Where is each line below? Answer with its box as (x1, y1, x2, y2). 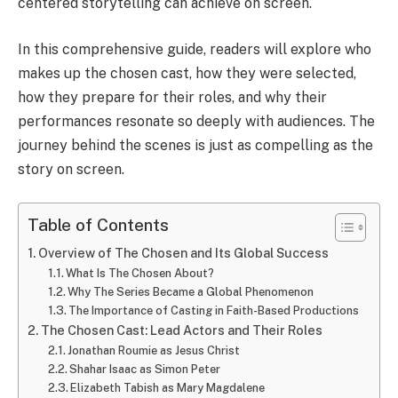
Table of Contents (28, 215, 169, 235)
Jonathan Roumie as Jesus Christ (68, 344, 241, 358)
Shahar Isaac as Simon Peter (69, 362, 221, 377)
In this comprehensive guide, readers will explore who (18, 40, 371, 58)
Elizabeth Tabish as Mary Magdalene (70, 381, 266, 395)
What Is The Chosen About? (66, 267, 215, 281)
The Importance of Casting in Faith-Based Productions (68, 304, 360, 318)
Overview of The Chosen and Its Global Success (37, 245, 329, 261)
